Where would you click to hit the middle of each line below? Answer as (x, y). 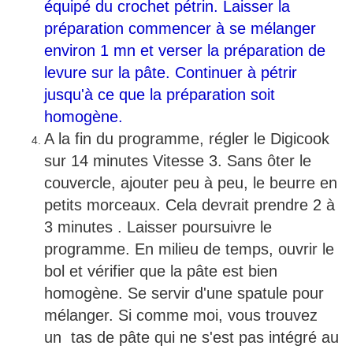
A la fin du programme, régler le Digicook (187, 139)
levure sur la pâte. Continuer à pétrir (171, 73)
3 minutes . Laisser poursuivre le (158, 227)
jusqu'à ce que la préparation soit (160, 95)
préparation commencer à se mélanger (180, 29)
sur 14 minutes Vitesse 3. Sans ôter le (178, 161)
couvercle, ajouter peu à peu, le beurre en (191, 183)
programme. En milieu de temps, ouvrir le (189, 249)
